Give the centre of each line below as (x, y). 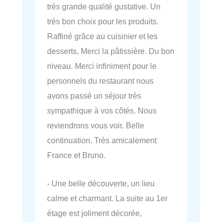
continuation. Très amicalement (102, 140)
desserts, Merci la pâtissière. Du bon (111, 51)
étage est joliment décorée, (94, 213)
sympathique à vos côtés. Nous (102, 111)
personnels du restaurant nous (100, 81)
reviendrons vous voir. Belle (96, 126)
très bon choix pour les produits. (103, 22)
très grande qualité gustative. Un (104, 7)
